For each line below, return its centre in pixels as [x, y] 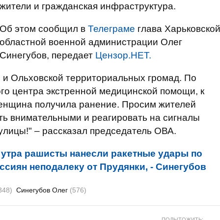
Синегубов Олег [43, 190]
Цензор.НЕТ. [123, 55]
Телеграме [111, 29]
